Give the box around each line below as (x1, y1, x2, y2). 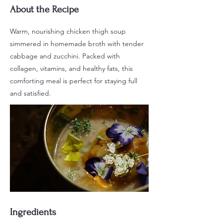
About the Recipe (10, 4, 79, 15)
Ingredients (10, 207, 56, 218)
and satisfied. (10, 89, 51, 98)
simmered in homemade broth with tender (10, 39, 144, 49)
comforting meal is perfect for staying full (10, 76, 137, 86)
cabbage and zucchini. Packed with (10, 52, 120, 61)
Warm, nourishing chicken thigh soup (10, 27, 126, 36)
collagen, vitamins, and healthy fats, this (10, 64, 133, 73)
